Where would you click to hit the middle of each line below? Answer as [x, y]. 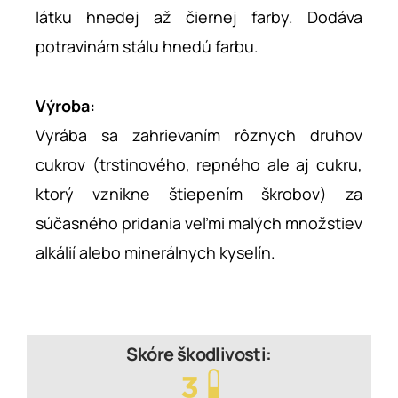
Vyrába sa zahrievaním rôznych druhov [199, 135]
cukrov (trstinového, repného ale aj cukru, [199, 164]
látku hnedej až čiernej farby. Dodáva [199, 16]
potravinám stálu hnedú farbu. [147, 46]
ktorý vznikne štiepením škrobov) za [199, 193]
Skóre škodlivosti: [199, 354]
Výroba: [65, 105]
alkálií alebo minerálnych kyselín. [155, 252]
